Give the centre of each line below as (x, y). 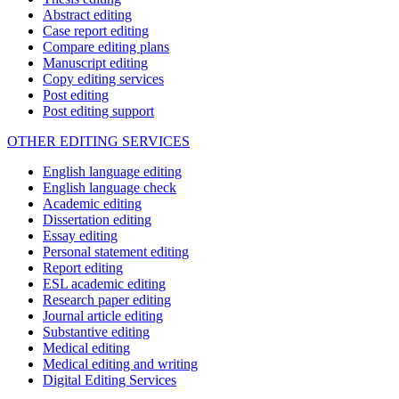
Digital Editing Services (110, 380)
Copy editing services (103, 79)
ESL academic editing (104, 284)
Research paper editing (107, 300)
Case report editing (96, 31)
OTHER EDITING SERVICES (98, 142)
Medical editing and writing (120, 364)
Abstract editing (87, 15)
